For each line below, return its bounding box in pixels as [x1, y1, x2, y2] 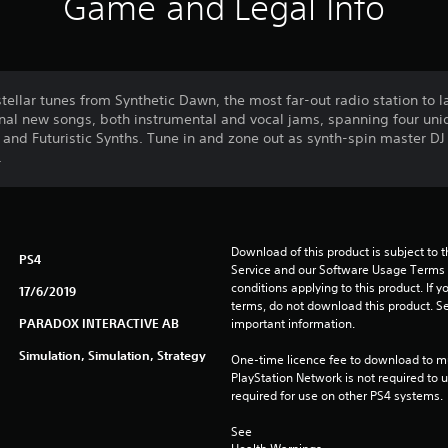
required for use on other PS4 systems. [230, 386, 443, 404]
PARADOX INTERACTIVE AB [18, 314, 179, 331]
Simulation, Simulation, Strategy [18, 346, 206, 363]
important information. [230, 314, 355, 332]
